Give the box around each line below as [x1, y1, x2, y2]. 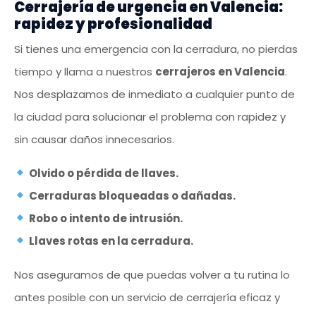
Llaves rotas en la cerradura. [29, 233, 194, 248]
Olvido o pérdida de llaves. [29, 165, 179, 181]
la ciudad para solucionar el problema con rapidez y [14, 109, 286, 124]
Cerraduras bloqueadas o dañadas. [29, 188, 236, 203]
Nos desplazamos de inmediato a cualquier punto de [14, 86, 295, 102]
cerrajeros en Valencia [155, 63, 285, 79]
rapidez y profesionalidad [14, 13, 212, 34]
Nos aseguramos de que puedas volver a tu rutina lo [14, 267, 290, 282]
